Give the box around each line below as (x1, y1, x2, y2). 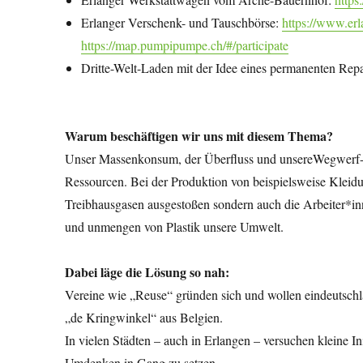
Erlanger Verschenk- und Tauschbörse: (81, 14, 283, 32)
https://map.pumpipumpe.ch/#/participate (81, 36, 289, 54)
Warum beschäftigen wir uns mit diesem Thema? (65, 126, 334, 146)
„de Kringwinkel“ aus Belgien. (65, 309, 224, 327)
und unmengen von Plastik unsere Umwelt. (65, 218, 284, 236)
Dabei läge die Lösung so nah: (65, 263, 230, 282)
